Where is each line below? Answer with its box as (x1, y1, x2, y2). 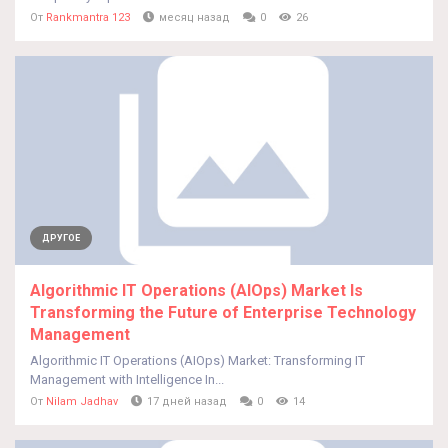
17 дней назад (147, 395, 227, 408)
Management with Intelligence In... (30, 372, 224, 387)
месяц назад (159, 11, 230, 24)
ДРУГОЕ (42, 233, 80, 243)
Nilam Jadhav (46, 395, 118, 408)
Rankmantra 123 (46, 11, 130, 24)
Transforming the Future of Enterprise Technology (30, 303, 416, 322)
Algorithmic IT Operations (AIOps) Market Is (30, 281, 363, 300)
